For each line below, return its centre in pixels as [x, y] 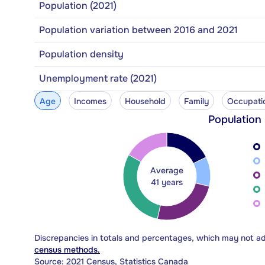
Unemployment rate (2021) [98, 78]
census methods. [67, 249]
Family [196, 101]
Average [167, 170]
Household [145, 101]
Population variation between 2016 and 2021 [138, 30]
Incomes [90, 101]
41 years [167, 182]
